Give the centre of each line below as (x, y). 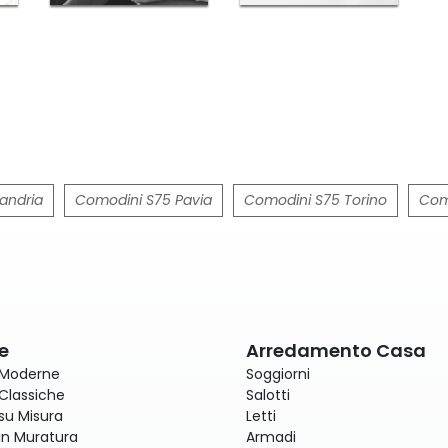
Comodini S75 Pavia (143, 200)
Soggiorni (278, 374)
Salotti (268, 395)
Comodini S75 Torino (315, 200)
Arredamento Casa (336, 351)
